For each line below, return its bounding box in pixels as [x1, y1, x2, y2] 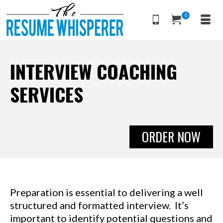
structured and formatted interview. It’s [10, 199, 189, 211]
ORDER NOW [142, 127, 201, 146]
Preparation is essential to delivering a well [10, 186, 203, 198]
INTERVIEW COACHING [10, 57, 177, 85]
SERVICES [10, 80, 83, 108]
